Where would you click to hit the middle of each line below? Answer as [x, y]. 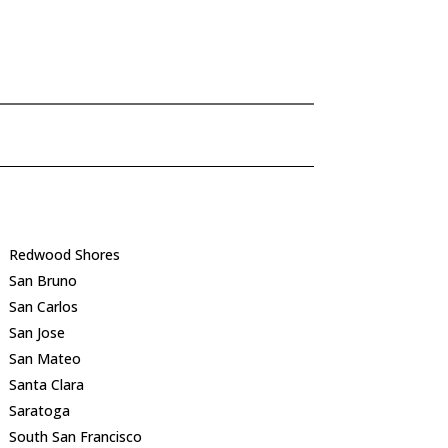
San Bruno [42, 281]
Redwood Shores [64, 255]
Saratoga [39, 411]
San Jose [36, 333]
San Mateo [44, 359]
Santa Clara [46, 385]
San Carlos [43, 307]
